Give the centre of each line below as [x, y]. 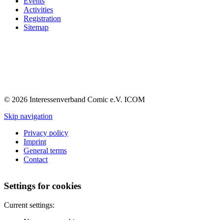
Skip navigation [28, 116]
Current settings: [29, 205]
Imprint [35, 141]
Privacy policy [46, 133]
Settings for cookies [42, 186]
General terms [45, 150]
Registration [42, 19]
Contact [36, 159]
